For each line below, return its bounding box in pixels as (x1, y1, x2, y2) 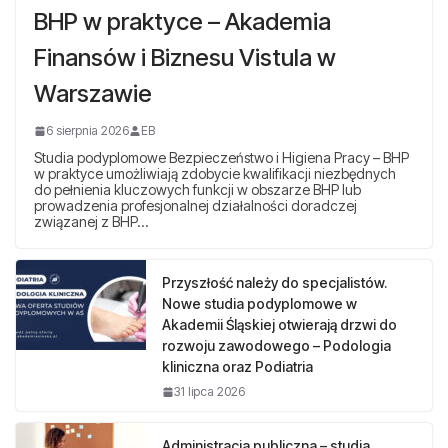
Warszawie (34, 79, 152, 109)
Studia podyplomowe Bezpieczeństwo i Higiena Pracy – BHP (34, 149, 409, 167)
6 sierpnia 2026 (46, 123, 129, 139)
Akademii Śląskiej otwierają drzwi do (162, 316, 397, 334)
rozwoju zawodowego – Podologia (162, 337, 391, 355)
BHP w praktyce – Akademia (34, 7, 331, 37)
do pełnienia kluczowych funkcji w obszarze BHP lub (34, 181, 361, 199)
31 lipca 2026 (174, 384, 245, 400)
